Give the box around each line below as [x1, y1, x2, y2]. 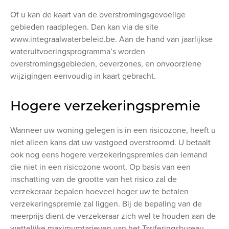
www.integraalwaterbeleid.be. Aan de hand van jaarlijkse [10, 34, 213, 44]
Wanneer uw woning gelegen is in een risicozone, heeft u [10, 125, 216, 135]
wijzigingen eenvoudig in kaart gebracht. [10, 71, 156, 81]
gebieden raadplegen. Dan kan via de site [10, 21, 158, 32]
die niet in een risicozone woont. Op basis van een [10, 162, 191, 172]
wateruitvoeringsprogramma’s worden [10, 46, 145, 57]
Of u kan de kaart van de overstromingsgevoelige [10, 9, 186, 20]
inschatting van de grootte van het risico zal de [10, 174, 177, 185]
